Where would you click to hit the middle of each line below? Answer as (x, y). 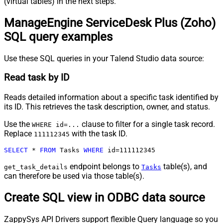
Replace (19, 134)
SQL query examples (58, 37)
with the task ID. (99, 134)
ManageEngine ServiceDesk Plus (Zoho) (110, 23)
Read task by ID (37, 78)
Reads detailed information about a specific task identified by (111, 98)
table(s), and (184, 167)
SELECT (16, 150)
